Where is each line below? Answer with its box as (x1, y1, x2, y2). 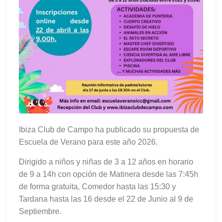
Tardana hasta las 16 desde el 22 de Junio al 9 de (19, 194, 194, 203)
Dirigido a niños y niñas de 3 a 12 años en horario (19, 157, 194, 166)
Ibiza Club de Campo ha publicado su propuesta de (19, 125, 200, 134)
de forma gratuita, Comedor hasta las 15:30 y (19, 182, 176, 191)
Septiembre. (19, 207, 64, 216)
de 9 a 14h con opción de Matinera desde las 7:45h (19, 169, 199, 178)
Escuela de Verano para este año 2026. (19, 137, 160, 146)
